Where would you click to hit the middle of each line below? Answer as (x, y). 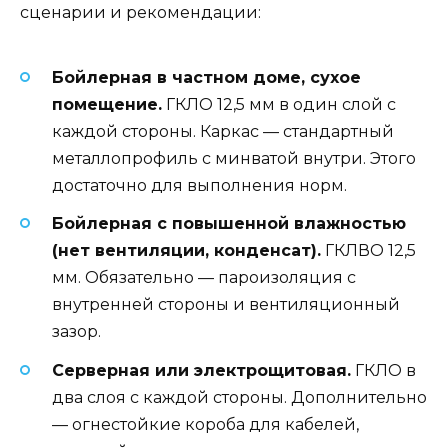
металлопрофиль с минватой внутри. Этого (234, 159)
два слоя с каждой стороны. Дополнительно (239, 397)
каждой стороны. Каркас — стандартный (223, 132)
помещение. (107, 105)
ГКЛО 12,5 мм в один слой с (279, 105)
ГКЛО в (383, 370)
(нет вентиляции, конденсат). (186, 251)
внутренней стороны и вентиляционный (226, 305)
